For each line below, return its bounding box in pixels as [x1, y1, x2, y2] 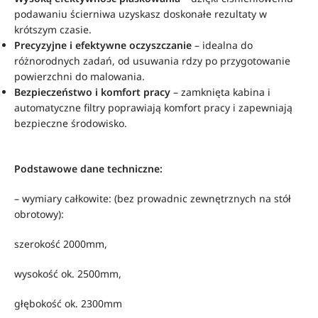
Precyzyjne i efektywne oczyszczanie [14, 38, 192, 52]
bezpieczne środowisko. [14, 116, 127, 130]
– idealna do [192, 38, 253, 52]
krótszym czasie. [14, 23, 92, 36]
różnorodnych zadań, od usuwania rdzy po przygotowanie [14, 54, 290, 67]
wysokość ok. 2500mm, [14, 267, 121, 280]
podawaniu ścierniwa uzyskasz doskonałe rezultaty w [14, 7, 267, 21]
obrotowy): [14, 207, 64, 221]
